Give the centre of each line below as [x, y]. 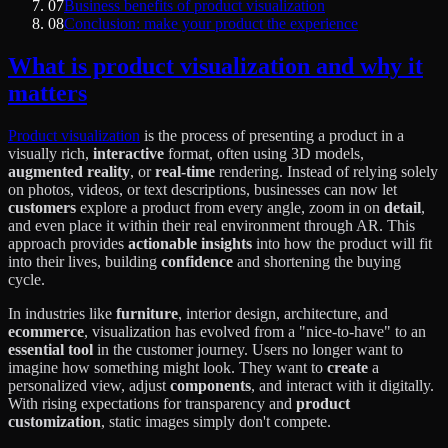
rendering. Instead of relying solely [326, 171]
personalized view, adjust [89, 385]
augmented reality [69, 171]
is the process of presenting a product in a [272, 135]
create [347, 367]
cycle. [26, 279]
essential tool [50, 349]
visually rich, [50, 153]
